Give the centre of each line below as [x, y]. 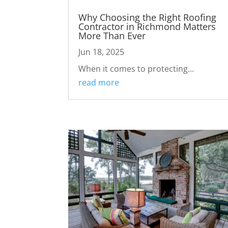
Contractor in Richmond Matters [147, 27]
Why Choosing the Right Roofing [148, 18]
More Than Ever [112, 36]
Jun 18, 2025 [102, 52]
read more [99, 83]
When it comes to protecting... [136, 69]
